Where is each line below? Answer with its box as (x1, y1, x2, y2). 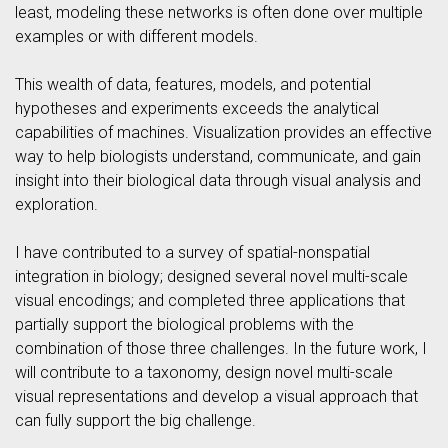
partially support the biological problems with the (15, 315, 354, 334)
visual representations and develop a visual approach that (15, 387, 418, 406)
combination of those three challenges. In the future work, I (15, 339, 427, 358)
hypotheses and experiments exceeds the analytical (15, 99, 379, 118)
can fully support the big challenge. (15, 411, 256, 430)
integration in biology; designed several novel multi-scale (15, 267, 408, 286)
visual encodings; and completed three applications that (15, 291, 405, 310)
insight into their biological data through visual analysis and (15, 171, 421, 190)
